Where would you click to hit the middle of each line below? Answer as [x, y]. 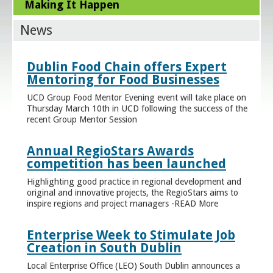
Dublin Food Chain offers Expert [127, 67]
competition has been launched [126, 164]
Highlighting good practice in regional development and [134, 181]
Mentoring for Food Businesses [123, 80]
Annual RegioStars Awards [110, 151]
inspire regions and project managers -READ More [122, 203]
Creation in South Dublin [104, 248]
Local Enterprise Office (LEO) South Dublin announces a [133, 265]
